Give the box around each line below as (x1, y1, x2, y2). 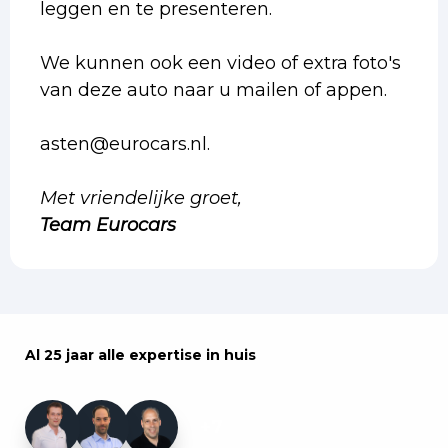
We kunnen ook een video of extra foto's (40, 51, 401, 74)
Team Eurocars (40, 213, 176, 236)
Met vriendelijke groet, (40, 186, 242, 209)
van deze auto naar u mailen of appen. (40, 78, 387, 101)
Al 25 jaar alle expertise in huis (25, 345, 256, 364)
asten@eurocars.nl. (40, 132, 210, 155)
